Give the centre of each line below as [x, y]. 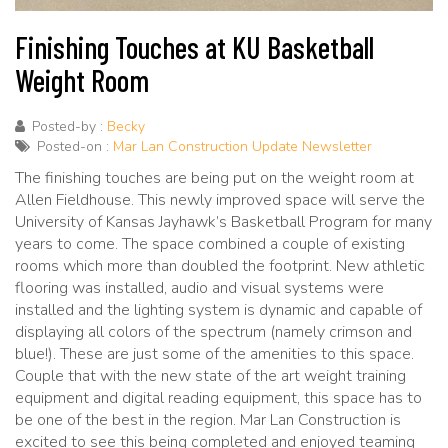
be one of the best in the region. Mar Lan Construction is [208, 419]
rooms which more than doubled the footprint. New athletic [220, 265]
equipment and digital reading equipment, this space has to [218, 397]
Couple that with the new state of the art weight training [210, 375]
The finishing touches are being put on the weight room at [214, 177]
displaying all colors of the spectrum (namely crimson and [213, 331]
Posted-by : [67, 126]
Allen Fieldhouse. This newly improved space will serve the [220, 199]
